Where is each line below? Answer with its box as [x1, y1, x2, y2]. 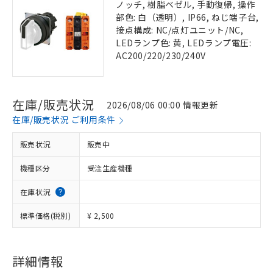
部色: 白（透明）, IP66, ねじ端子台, [116, 11, 259, 23]
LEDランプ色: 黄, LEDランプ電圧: [116, 37, 252, 49]
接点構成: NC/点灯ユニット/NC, [116, 24, 244, 36]
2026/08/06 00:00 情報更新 [107, 98, 219, 111]
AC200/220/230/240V [116, 49, 206, 62]
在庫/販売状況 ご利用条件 [12, 113, 116, 126]
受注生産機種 [87, 163, 133, 173]
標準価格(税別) [20, 210, 71, 221]
